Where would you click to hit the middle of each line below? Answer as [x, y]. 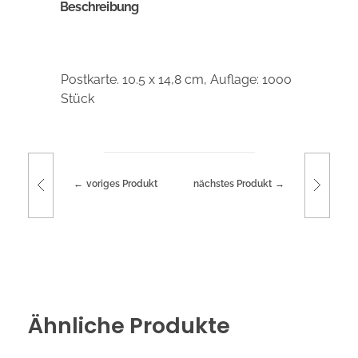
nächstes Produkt [233, 184]
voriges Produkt [121, 184]
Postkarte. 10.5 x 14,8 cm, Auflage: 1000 [176, 79]
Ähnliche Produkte [129, 325]
